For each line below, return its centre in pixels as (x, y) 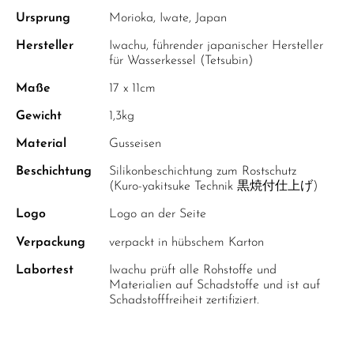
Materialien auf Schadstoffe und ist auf (215, 285)
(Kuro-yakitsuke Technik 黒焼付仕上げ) (213, 186)
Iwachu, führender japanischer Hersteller (216, 46)
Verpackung (51, 243)
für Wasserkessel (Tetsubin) (181, 61)
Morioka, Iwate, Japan (168, 18)
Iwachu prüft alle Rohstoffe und (193, 270)
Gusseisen (135, 144)
